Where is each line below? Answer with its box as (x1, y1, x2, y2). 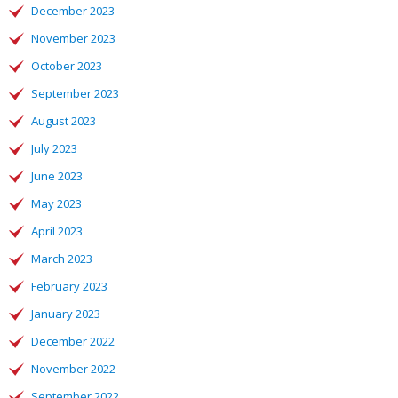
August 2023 (31, 113, 96, 129)
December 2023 (31, 3, 115, 19)
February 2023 (31, 278, 107, 294)
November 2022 (31, 361, 115, 377)
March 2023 (31, 251, 92, 267)
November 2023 (31, 30, 115, 46)
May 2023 (31, 195, 82, 211)
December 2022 (31, 333, 115, 349)
